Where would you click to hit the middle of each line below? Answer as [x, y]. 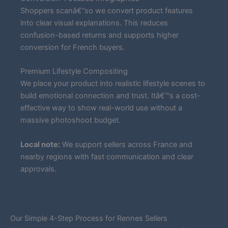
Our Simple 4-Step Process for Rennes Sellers [89, 219]
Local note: [40, 144]
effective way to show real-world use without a [101, 108]
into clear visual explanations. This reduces [94, 23]
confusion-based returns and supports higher [99, 35]
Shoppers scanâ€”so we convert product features [107, 11]
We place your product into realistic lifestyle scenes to [113, 84]
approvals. [38, 169]
